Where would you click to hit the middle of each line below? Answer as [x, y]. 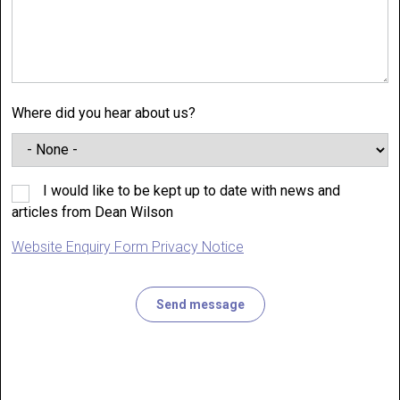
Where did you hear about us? [104, 113]
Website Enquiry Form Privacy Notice [128, 246]
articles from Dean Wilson [92, 212]
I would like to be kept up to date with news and [192, 190]
